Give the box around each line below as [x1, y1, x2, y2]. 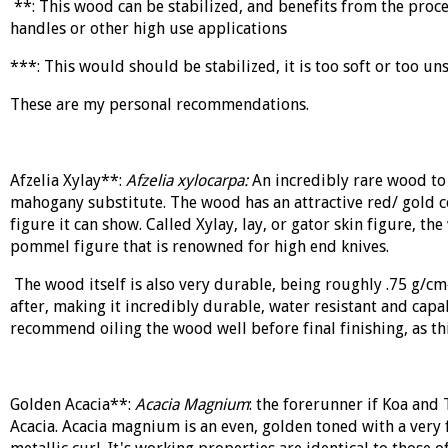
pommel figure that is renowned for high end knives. [9, 237, 389, 256]
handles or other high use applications [9, 19, 287, 38]
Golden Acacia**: [9, 395, 131, 414]
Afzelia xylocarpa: [125, 171, 252, 190]
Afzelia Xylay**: [9, 171, 126, 190]
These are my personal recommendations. [9, 95, 309, 114]
